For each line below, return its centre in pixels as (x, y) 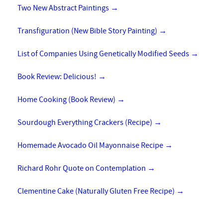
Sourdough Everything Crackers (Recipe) (86, 122)
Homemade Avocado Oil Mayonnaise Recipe (91, 145)
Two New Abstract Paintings (64, 8)
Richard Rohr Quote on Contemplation (82, 168)
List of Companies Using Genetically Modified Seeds (104, 54)
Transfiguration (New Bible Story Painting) (88, 31)
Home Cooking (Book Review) (67, 99)
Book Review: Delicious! (58, 76)
